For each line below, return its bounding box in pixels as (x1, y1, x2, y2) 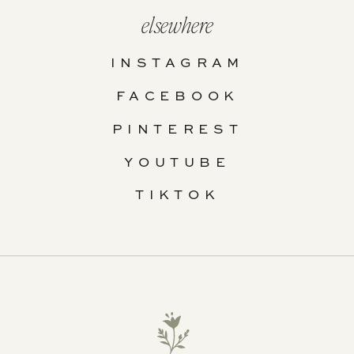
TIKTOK (134, 189, 220, 203)
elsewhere (141, 12, 214, 39)
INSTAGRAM (110, 57, 245, 71)
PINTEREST (111, 123, 243, 137)
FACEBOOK (115, 90, 239, 104)
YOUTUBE (124, 156, 232, 171)
